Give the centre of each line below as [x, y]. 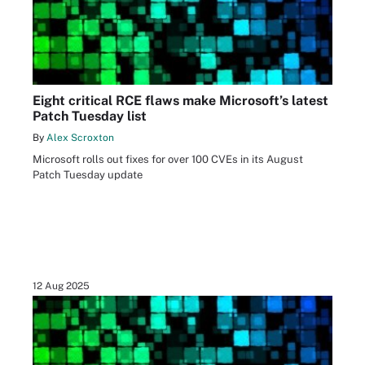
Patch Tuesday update [88, 175]
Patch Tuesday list [90, 117]
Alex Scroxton [80, 138]
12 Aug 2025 [61, 286]
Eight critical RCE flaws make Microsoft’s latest [180, 101]
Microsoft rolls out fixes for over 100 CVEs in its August [168, 160]
